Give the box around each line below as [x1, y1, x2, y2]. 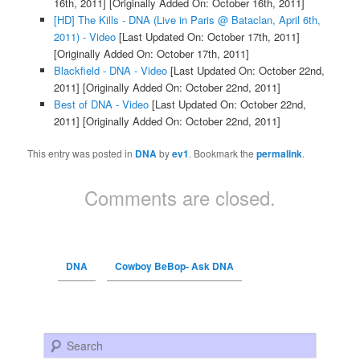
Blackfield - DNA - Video [53, 63, 167, 79]
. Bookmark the [189, 146, 257, 161]
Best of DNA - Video [53, 96, 149, 112]
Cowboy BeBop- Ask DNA [114, 259, 234, 274]
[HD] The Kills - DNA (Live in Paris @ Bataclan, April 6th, [53, 12, 321, 28]
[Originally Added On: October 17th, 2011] [53, 46, 249, 62]
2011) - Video [53, 29, 116, 45]
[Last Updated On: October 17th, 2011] [115, 29, 300, 45]
